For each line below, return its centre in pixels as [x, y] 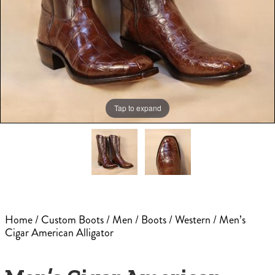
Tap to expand [137, 108]
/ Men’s [228, 220]
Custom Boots [72, 220]
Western [193, 220]
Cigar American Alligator [59, 233]
